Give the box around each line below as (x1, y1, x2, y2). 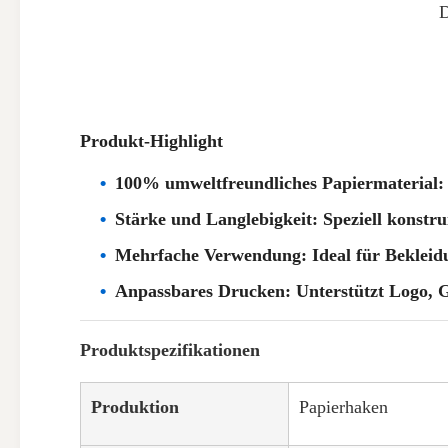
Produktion (91, 397, 179, 417)
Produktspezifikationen (80, 340, 260, 360)
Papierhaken (299, 397, 388, 417)
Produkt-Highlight (80, 131, 223, 151)
